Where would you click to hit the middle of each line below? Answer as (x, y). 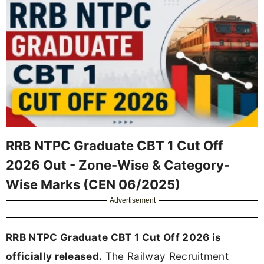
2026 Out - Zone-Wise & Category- (118, 165)
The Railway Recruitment (166, 256)
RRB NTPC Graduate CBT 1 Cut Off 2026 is (114, 237)
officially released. (54, 256)
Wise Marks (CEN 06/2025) (93, 184)
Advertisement (133, 200)
